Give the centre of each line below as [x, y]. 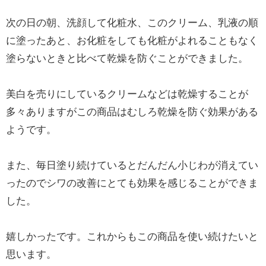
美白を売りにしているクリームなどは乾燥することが [127, 94]
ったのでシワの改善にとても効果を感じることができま [132, 183]
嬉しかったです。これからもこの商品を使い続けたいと [132, 237]
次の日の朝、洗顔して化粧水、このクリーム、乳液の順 [132, 23]
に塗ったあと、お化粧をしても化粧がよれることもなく [132, 41]
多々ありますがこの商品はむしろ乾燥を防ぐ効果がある [132, 112]
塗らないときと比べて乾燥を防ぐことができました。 [127, 59]
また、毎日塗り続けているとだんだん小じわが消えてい [132, 166]
